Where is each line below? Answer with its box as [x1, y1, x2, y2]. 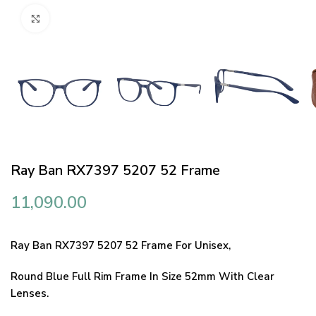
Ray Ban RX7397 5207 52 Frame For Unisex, [11, 238, 231, 253]
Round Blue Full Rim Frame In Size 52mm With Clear [11, 269, 274, 284]
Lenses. [11, 286, 49, 301]
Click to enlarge [49, 11, 120, 25]
